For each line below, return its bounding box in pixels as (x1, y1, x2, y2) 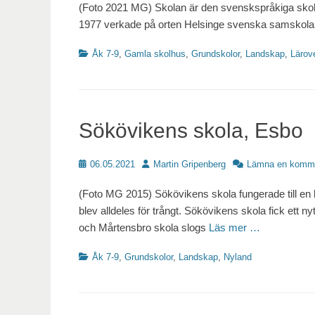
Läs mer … (209, 221, 260, 234)
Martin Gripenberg (153, 159, 226, 170)
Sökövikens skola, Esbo (79, 119, 303, 143)
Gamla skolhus (124, 49, 186, 60)
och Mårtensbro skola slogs (79, 221, 209, 234)
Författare (141, 158, 181, 169)
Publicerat (78, 158, 119, 169)
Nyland (224, 252, 252, 263)
